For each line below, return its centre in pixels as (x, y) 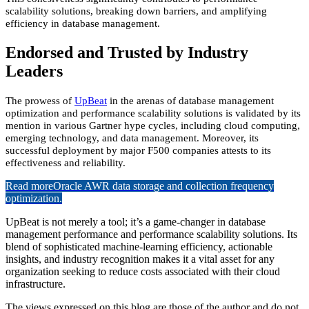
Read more (29, 186)
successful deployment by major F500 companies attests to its (138, 151)
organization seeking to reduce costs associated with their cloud (143, 272)
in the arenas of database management (190, 101)
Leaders (34, 71)
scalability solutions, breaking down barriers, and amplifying (136, 11)
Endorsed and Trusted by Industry (127, 53)
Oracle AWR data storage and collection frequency (163, 186)
